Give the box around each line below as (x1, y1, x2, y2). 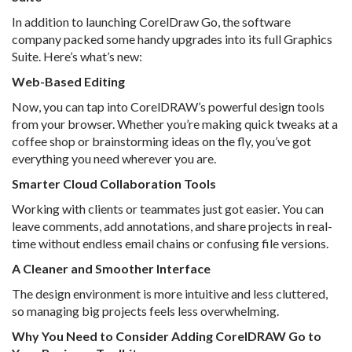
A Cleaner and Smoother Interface (12, 261, 211, 277)
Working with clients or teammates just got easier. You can (12, 201, 324, 217)
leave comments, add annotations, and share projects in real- (12, 218, 332, 234)
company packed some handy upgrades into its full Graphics (12, 31, 332, 47)
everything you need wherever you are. (12, 151, 216, 167)
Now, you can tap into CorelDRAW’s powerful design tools (12, 99, 324, 115)
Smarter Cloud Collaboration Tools (12, 176, 216, 192)
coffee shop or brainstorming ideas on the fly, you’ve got (12, 134, 311, 149)
